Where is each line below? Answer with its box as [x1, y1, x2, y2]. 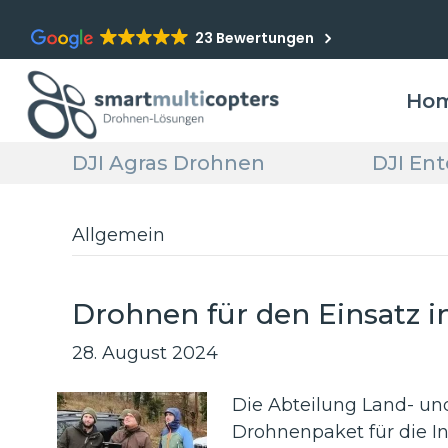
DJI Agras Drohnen [72, 151, 265, 176]
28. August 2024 [72, 342, 218, 365]
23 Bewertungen [194, 28, 314, 48]
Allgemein [72, 224, 165, 247]
